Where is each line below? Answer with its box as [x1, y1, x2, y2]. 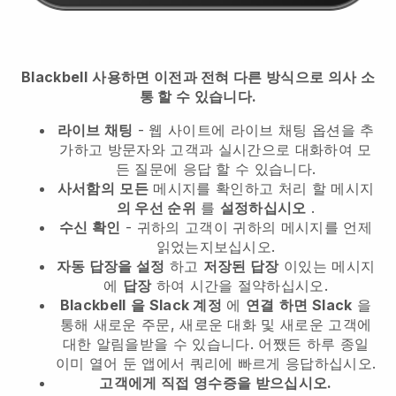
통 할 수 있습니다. [139, 87, 257, 105]
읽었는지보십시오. [156, 237, 276, 255]
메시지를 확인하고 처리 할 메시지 [148, 179, 375, 197]
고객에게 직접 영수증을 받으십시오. [99, 373, 332, 392]
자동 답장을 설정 [56, 256, 165, 275]
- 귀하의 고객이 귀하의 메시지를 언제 [120, 217, 372, 236]
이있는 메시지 [278, 256, 376, 275]
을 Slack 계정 [130, 295, 223, 314]
